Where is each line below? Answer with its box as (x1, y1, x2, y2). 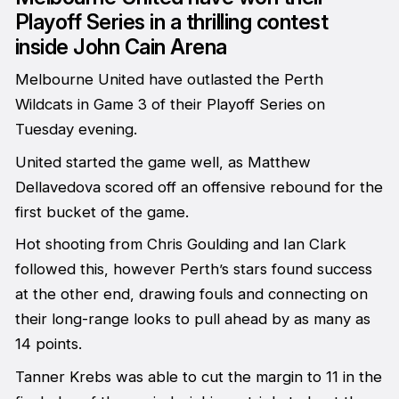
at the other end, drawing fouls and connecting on (14, 285, 368, 304)
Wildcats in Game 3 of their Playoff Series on (14, 95, 325, 114)
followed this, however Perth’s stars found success (14, 260, 372, 279)
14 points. (14, 335, 82, 354)
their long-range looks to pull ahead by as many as (14, 310, 370, 329)
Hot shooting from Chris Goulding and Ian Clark (14, 235, 346, 254)
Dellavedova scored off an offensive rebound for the (14, 177, 383, 196)
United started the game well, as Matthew (14, 152, 311, 171)
